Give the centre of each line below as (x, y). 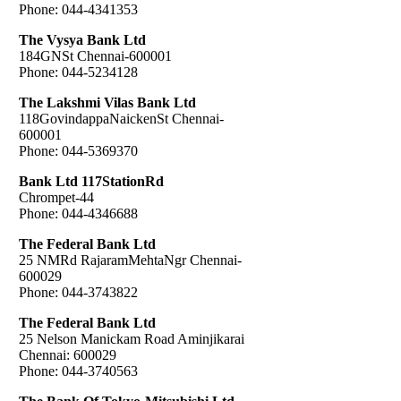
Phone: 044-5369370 (78, 150)
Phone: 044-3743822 (78, 292)
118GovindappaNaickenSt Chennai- (121, 118)
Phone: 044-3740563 (78, 371)
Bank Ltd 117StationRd (91, 181)
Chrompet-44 (56, 197)
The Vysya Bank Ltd (82, 39)
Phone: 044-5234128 (78, 72)
